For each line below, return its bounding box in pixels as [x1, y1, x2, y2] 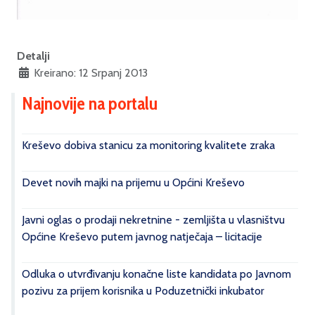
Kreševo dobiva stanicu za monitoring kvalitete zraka [22, 139, 275, 153]
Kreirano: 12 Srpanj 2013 [34, 66, 148, 80]
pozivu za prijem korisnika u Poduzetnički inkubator [22, 284, 264, 298]
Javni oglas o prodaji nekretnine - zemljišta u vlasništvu [22, 213, 285, 227]
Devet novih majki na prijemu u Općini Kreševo [22, 176, 245, 190]
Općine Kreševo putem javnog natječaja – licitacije [22, 230, 262, 244]
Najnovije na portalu [22, 93, 157, 115]
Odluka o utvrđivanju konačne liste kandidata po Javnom [22, 267, 291, 281]
